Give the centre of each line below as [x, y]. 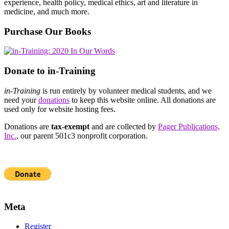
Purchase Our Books [48, 31]
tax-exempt [70, 126]
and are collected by [124, 126]
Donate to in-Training [50, 71]
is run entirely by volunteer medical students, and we [126, 90]
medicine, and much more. [47, 11]
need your [21, 100]
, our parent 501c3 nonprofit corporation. [82, 135]
